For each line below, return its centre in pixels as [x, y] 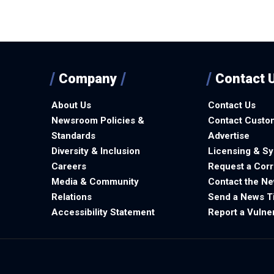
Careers [69, 166]
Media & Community [95, 181]
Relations [72, 197]
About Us [71, 105]
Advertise [229, 135]
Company [88, 78]
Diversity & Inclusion [96, 151]
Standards [73, 135]
